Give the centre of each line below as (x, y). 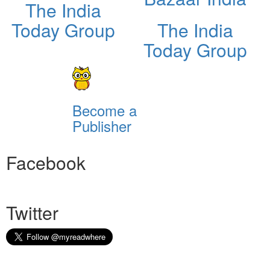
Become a (104, 110)
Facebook (46, 162)
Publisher (102, 125)
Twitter (32, 212)
